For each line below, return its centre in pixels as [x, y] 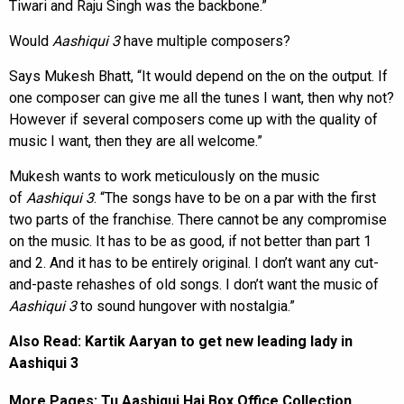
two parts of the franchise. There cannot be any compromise [198, 219]
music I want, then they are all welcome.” [136, 141]
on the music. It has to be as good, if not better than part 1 [190, 241]
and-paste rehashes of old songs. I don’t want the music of [194, 284]
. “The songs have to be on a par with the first [235, 197]
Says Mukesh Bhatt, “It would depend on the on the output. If [198, 76]
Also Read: [47, 341]
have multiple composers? [205, 41]
